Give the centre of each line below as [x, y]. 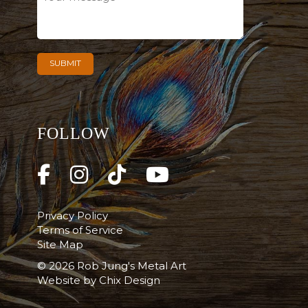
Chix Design [129, 280]
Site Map [60, 245]
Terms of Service [80, 230]
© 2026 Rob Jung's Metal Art [111, 266]
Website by [68, 280]
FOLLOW [73, 134]
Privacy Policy [72, 216]
